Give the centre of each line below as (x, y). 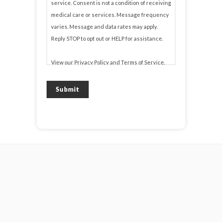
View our (63, 62)
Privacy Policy (92, 62)
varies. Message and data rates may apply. (104, 26)
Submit (68, 89)
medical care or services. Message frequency (110, 14)
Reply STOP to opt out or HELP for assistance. (107, 38)
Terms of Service (142, 62)
